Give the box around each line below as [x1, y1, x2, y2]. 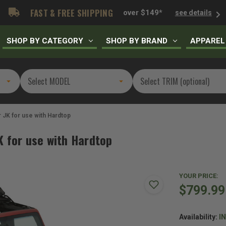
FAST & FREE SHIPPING [28, 6, 113, 19]
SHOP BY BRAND [106, 36, 168, 45]
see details [175, 8, 212, 17]
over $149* [123, 8, 162, 17]
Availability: [179, 213, 218, 221]
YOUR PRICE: [179, 172, 219, 180]
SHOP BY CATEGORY [7, 36, 84, 45]
